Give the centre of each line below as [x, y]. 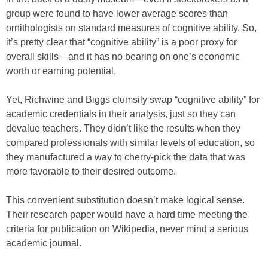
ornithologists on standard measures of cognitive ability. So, [131, 28]
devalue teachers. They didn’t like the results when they [123, 128]
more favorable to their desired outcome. [91, 171]
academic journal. [44, 243]
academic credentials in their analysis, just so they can [121, 114]
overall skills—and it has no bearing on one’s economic [123, 57]
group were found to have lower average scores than [117, 13]
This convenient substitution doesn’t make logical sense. [125, 200]
